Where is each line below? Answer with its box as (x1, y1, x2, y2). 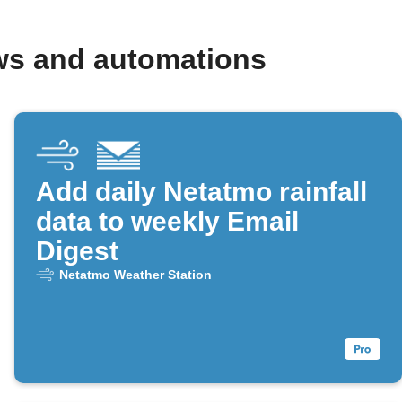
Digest (36, 236, 118, 267)
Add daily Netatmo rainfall (36, 177, 367, 207)
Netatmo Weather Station (58, 267, 212, 283)
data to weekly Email (36, 206, 299, 237)
